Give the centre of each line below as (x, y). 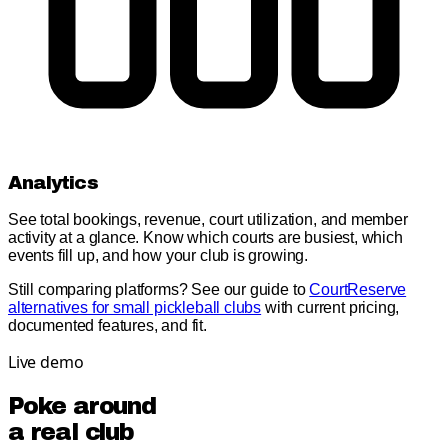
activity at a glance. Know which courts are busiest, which (205, 238)
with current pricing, (332, 308)
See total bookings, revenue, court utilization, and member (208, 220)
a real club (71, 432)
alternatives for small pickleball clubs (135, 308)
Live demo (46, 362)
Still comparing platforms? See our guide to (157, 290)
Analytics (53, 182)
